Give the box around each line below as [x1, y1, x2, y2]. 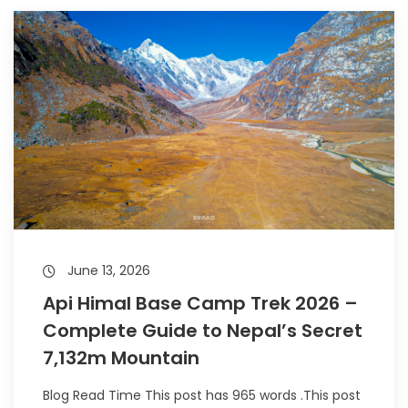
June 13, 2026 [64, 261, 150, 280]
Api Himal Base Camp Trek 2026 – [43, 291, 358, 316]
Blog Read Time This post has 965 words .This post [43, 386, 361, 404]
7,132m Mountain [43, 345, 199, 371]
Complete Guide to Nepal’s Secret [43, 318, 362, 343]
